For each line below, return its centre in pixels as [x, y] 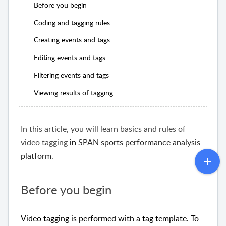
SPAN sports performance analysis [139, 143]
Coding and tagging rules [72, 22]
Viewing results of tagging [73, 92]
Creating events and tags [72, 40]
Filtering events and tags [71, 75]
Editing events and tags [69, 58]
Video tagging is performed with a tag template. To [110, 219]
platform [36, 156]
